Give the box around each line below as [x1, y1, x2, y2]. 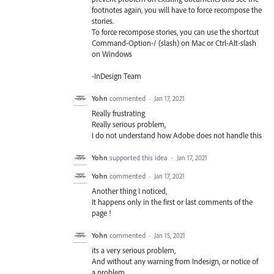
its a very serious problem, [92, 245, 176, 256]
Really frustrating [92, 108, 145, 118]
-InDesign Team [92, 70, 141, 81]
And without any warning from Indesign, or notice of [92, 256, 258, 267]
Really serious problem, [92, 119, 166, 129]
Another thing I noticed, [92, 186, 167, 196]
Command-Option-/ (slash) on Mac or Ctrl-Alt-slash [92, 37, 256, 48]
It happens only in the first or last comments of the [92, 197, 253, 207]
